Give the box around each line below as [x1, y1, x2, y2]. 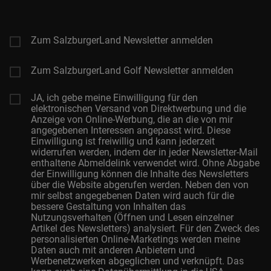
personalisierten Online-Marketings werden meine [31, 233, 240, 246]
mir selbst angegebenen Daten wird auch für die [31, 190, 234, 202]
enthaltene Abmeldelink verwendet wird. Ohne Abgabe [31, 157, 260, 169]
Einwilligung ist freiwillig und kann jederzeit [31, 135, 215, 148]
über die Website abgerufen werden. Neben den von [31, 179, 249, 191]
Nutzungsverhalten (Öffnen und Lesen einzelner [31, 212, 233, 224]
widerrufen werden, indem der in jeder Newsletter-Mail [31, 146, 258, 158]
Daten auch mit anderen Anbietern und [31, 244, 195, 256]
